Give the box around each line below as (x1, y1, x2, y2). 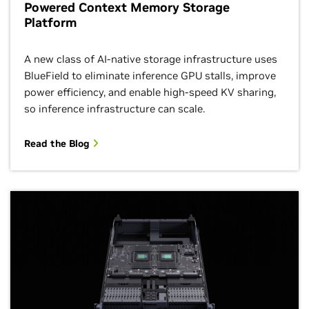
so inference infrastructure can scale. (24, 101, 205, 115)
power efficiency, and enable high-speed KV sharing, (24, 85, 276, 99)
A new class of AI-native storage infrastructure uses (24, 52, 277, 66)
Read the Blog (24, 137, 92, 150)
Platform (24, 14, 77, 30)
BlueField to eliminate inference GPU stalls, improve (24, 68, 276, 82)
